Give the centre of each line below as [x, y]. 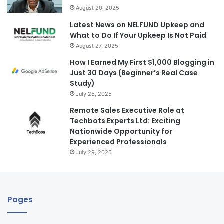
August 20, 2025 [98, 8]
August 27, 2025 [97, 46]
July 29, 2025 [94, 153]
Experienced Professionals [118, 142]
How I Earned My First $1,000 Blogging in [142, 63]
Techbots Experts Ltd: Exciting [125, 121]
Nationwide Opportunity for [121, 132]
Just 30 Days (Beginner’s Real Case [134, 73]
